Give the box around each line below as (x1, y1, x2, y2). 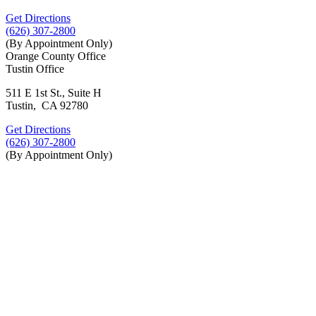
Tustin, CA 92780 (6, 99, 88, 111)
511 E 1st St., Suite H (6, 86, 102, 99)
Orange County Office (6, 49, 106, 62)
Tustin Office (6, 62, 64, 75)
